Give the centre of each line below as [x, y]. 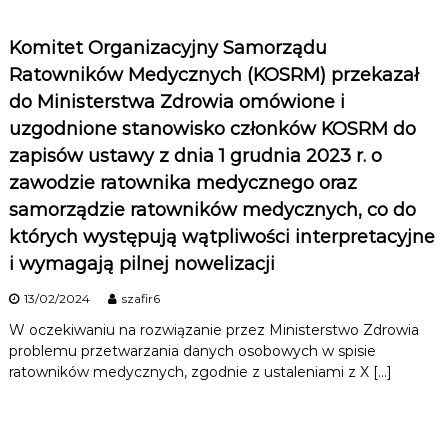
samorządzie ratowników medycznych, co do [212, 210]
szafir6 [140, 299]
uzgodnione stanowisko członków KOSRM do [212, 129]
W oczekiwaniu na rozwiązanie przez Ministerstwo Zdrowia [213, 330]
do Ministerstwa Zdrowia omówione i [176, 102]
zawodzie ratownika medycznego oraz [182, 183]
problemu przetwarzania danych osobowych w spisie [192, 351]
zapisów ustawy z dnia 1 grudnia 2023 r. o [195, 156]
